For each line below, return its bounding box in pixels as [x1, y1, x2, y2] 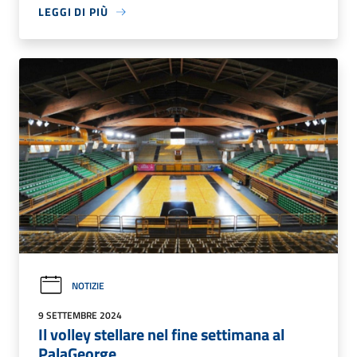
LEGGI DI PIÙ [38, 3, 108, 21]
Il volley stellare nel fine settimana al [38, 322, 284, 347]
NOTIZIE [72, 277, 104, 293]
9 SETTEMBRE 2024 [38, 308, 122, 324]
